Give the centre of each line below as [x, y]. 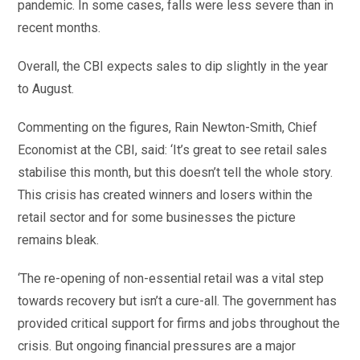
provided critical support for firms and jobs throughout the [179, 323]
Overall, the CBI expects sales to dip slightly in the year [173, 66]
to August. [46, 89]
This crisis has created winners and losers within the [166, 195]
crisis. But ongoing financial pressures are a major [157, 346]
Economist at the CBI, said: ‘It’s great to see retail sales [173, 150]
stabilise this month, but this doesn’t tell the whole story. [176, 172]
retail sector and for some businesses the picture [157, 217]
